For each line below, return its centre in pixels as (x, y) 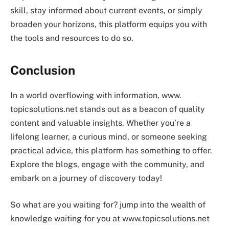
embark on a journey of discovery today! (86, 178)
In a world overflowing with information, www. (96, 96)
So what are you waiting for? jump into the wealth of (108, 204)
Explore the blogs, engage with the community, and (107, 165)
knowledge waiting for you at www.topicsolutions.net (110, 218)
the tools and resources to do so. (72, 38)
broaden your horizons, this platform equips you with (109, 25)
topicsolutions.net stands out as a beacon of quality (108, 109)
